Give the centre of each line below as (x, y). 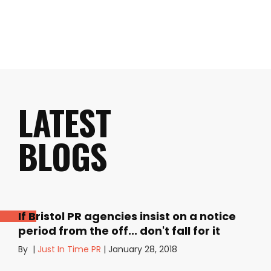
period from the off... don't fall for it (119, 231)
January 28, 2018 (143, 249)
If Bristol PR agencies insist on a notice (127, 216)
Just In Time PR (69, 249)
